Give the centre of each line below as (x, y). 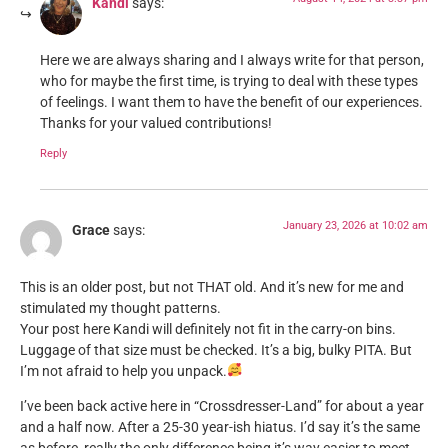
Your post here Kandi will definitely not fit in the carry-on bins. (208, 329)
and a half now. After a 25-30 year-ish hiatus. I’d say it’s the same (220, 427)
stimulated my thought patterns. (120, 308)
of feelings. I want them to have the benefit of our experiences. (231, 102)
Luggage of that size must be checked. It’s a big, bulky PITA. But (216, 350)
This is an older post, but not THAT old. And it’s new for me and (212, 287)
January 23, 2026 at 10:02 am (355, 226)
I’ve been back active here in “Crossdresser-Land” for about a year (222, 406)
